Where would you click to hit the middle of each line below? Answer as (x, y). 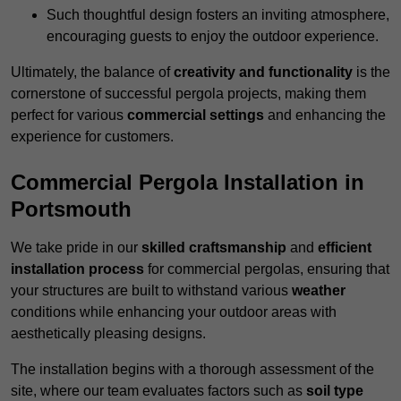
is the (371, 73)
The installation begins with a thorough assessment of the (192, 370)
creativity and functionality (263, 73)
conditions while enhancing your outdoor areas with (174, 312)
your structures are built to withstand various (151, 291)
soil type (335, 391)
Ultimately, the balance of (92, 73)
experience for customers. (92, 137)
